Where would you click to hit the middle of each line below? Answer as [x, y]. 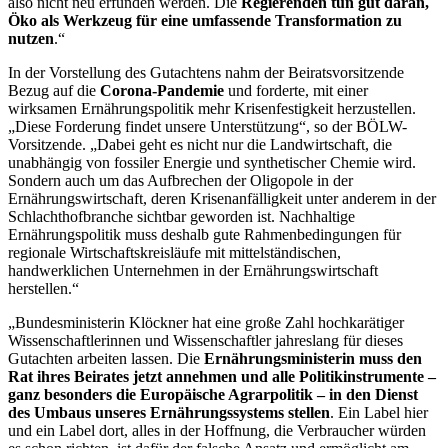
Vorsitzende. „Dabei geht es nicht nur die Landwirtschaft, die [200, 145]
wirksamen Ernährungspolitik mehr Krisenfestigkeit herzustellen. [212, 109]
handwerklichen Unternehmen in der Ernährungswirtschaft [193, 271]
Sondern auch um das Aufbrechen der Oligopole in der [180, 181]
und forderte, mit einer [296, 91]
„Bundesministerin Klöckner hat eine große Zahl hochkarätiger [206, 323]
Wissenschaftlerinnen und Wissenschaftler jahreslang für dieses [205, 341]
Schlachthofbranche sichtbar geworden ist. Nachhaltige [181, 217]
